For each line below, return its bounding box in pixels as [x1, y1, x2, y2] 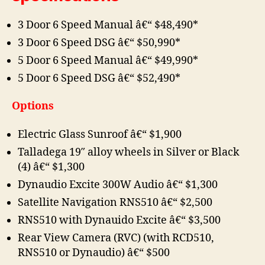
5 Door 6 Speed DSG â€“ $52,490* [18, 71, 180, 85]
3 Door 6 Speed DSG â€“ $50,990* [18, 35, 180, 50]
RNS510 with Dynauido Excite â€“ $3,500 [18, 213, 221, 227]
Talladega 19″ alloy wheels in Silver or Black [18, 145, 240, 159]
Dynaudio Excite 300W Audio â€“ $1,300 [18, 177, 218, 192]
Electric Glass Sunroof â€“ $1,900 [18, 127, 182, 141]
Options [12, 99, 54, 114]
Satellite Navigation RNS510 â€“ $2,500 [18, 195, 212, 209]
